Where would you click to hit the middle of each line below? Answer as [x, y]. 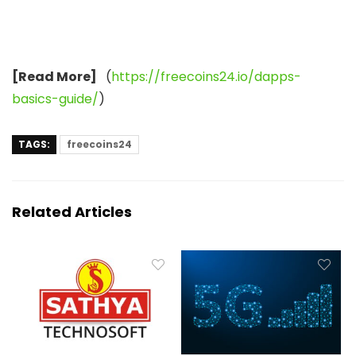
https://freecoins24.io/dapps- [206, 76]
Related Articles [72, 211]
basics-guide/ [55, 99]
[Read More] [56, 76]
